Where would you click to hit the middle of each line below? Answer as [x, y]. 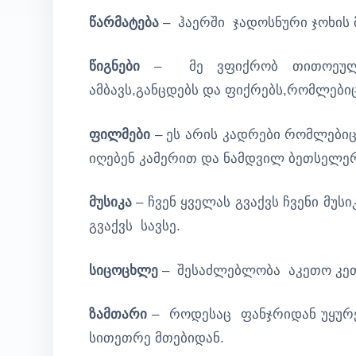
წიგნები [114, 66]
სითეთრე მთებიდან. [157, 338]
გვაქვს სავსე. [135, 226]
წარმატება [124, 22]
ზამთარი [121, 314]
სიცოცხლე [124, 270]
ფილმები [120, 134]
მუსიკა [110, 202]
